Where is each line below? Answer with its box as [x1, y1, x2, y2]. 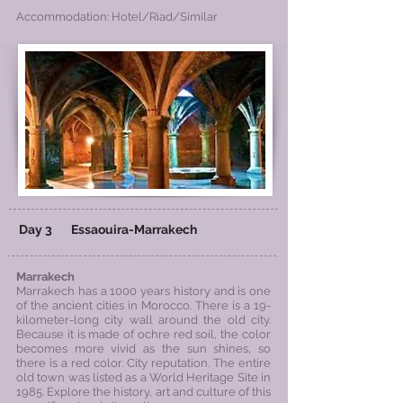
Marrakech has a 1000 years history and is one [16, 284, 271, 298]
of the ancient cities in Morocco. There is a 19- [16, 299, 271, 312]
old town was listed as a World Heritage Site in [16, 371, 271, 384]
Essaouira [71, 222, 129, 237]
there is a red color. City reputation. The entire [16, 356, 271, 370]
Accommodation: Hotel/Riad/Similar [16, 10, 218, 23]
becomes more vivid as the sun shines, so [16, 342, 271, 355]
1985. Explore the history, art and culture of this [16, 385, 271, 399]
